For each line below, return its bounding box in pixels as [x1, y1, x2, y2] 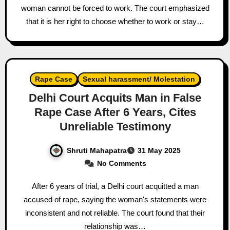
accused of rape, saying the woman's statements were [24, 195, 206, 204]
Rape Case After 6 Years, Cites [34, 105, 196, 119]
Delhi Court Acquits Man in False [29, 91, 201, 104]
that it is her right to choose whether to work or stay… [26, 16, 204, 26]
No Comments [97, 159, 146, 168]
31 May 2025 [138, 146, 181, 155]
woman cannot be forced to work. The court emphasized [21, 3, 209, 12]
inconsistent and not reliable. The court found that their [25, 208, 205, 218]
